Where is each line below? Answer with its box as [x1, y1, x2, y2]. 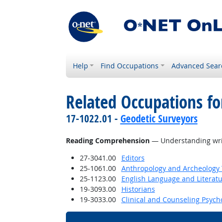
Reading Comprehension [65, 136, 150, 145]
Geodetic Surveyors [120, 111, 198, 125]
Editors [121, 153, 145, 163]
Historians [121, 184, 155, 194]
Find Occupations [101, 61, 159, 70]
